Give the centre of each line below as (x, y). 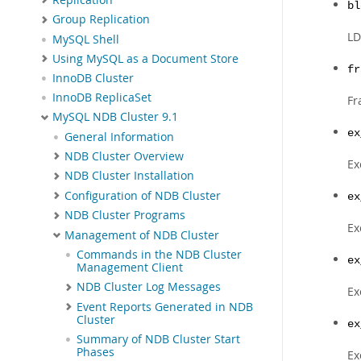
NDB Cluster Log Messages (149, 287)
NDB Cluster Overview (124, 156)
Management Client (130, 268)
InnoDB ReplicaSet (102, 98)
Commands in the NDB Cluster (159, 255)
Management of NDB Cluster (142, 235)
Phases (95, 352)
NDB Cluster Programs (125, 216)
